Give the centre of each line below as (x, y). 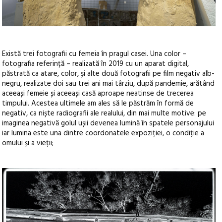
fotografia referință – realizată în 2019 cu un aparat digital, (96, 64)
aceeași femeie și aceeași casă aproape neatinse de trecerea (98, 93)
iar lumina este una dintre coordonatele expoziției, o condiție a (103, 133)
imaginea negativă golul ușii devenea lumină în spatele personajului (108, 123)
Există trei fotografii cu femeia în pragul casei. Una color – (94, 54)
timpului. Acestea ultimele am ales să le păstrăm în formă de (98, 103)
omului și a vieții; (28, 143)
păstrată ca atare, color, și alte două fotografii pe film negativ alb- (109, 74)
